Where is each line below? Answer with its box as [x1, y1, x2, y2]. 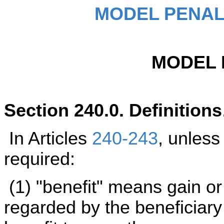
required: [4, 148, 75, 169]
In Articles [4, 128, 92, 148]
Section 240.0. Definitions [4, 100, 222, 121]
